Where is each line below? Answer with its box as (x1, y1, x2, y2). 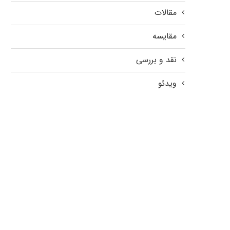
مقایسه (152, 29, 177, 43)
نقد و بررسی (136, 53, 177, 66)
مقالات (155, 6, 177, 19)
